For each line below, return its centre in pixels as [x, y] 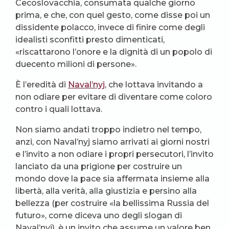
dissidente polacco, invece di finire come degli [110, 28]
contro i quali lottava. [59, 109]
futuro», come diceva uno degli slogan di [99, 216]
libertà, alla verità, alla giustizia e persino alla [106, 191]
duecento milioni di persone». [76, 64]
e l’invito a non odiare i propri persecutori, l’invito [114, 154]
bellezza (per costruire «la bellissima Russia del [112, 203]
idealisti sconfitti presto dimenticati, [90, 40]
